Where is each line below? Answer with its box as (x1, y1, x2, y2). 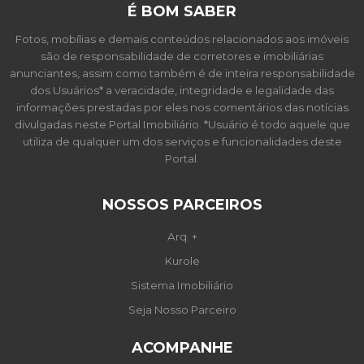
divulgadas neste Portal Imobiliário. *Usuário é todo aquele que (14, 117, 350, 131)
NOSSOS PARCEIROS (102, 196, 262, 214)
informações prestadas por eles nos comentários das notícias (15, 100, 349, 114)
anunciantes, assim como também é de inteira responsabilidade (9, 66, 355, 80)
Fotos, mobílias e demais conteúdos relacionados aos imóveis (15, 32, 349, 45)
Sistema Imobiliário (131, 279, 233, 292)
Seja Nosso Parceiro (128, 303, 236, 317)
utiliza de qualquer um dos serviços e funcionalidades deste (22, 134, 342, 148)
